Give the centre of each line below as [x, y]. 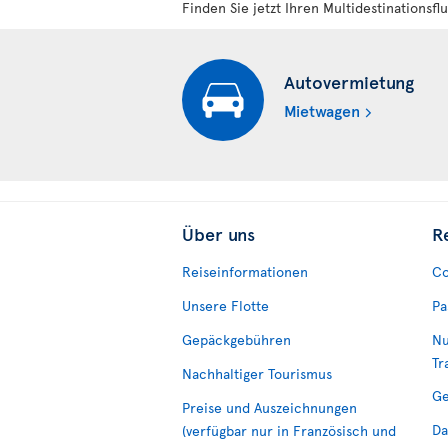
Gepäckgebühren [236, 339]
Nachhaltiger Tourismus [257, 373]
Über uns [218, 233]
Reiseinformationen [245, 271]
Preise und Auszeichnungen [269, 407]
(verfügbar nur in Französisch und [289, 430]
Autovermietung [349, 81]
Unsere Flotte [225, 305]
